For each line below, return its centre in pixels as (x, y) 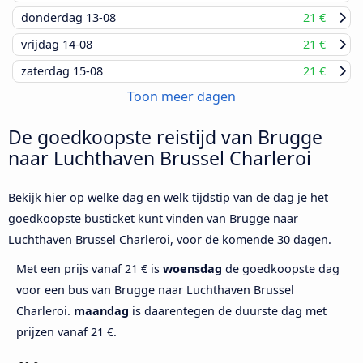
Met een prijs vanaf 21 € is (90, 269)
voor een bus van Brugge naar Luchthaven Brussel (155, 290)
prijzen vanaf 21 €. (66, 332)
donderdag (53, 18)
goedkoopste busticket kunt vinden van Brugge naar (153, 219)
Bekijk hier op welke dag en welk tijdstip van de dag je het (168, 198)
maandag (101, 311)
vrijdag (42, 45)
